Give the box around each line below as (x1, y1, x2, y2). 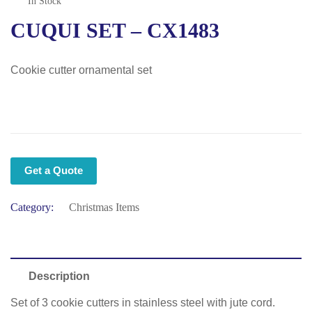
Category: (10, 201, 54, 213)
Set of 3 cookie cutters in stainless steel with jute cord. (10, 297, 275, 309)
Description (29, 270, 90, 282)
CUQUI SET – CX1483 (10, 19, 219, 42)
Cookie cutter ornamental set (10, 64, 152, 76)
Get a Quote (24, 164, 83, 176)
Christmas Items (69, 201, 139, 213)
